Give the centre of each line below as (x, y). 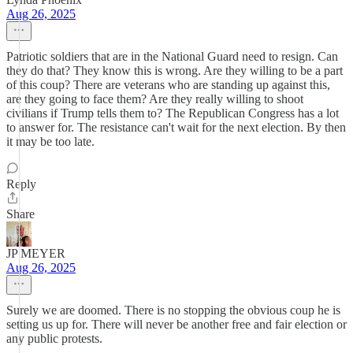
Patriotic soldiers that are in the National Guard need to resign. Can (172, 56)
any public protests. (54, 338)
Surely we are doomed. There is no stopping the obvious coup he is (173, 310)
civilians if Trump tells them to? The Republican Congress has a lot (173, 113)
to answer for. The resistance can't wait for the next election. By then (176, 127)
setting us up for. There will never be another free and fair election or (176, 324)
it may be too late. (50, 141)
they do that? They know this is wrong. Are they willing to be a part (175, 71)
